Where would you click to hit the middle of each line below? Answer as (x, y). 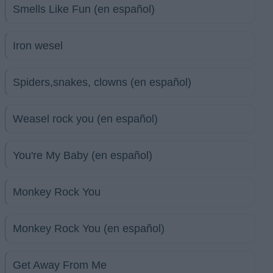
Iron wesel (38, 46)
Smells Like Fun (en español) (84, 9)
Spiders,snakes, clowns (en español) (102, 82)
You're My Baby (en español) (83, 155)
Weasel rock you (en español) (85, 119)
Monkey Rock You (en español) (89, 229)
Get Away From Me (60, 265)
